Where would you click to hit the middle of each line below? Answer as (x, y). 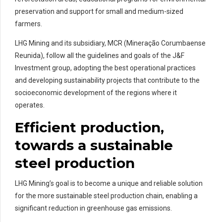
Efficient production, (89, 127)
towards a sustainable (94, 145)
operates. (30, 105)
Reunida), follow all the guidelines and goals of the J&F (100, 55)
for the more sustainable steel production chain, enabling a (106, 195)
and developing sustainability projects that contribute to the (107, 80)
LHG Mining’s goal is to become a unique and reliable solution (109, 183)
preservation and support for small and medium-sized (99, 11)
